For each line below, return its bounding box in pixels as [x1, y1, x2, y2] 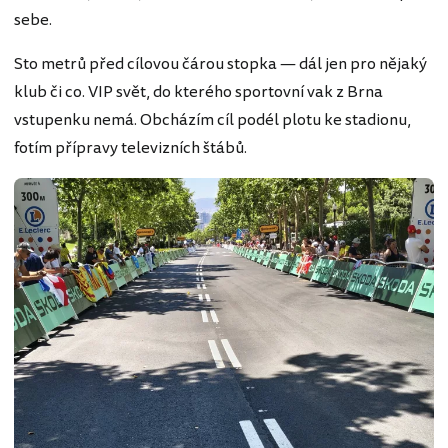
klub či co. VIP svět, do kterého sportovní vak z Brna [14, 79, 383, 104]
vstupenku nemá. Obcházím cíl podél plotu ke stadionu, [14, 107, 411, 132]
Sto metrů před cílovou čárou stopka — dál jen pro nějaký [14, 51, 427, 76]
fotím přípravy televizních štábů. [14, 135, 247, 160]
